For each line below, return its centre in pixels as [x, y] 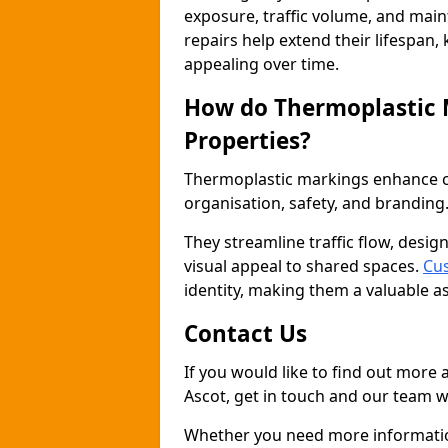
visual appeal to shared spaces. [303, 266]
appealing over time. [261, 64]
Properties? [247, 140]
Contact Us [245, 333]
